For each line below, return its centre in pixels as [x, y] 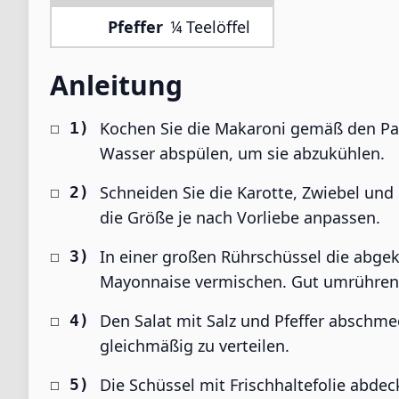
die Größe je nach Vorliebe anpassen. [240, 217]
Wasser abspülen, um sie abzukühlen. [242, 153]
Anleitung [116, 85]
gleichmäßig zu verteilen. [195, 346]
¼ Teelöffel [210, 27]
